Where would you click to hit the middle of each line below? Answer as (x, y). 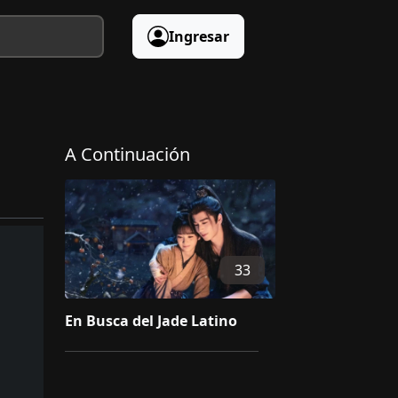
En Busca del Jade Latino (151, 320)
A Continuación (127, 154)
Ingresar (199, 36)
